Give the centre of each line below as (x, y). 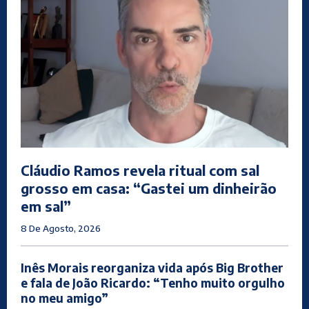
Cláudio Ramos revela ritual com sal (140, 170)
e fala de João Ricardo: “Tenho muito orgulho (153, 283)
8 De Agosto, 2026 (61, 229)
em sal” (46, 206)
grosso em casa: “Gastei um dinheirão (149, 188)
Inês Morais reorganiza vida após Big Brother (152, 268)
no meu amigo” (64, 298)
